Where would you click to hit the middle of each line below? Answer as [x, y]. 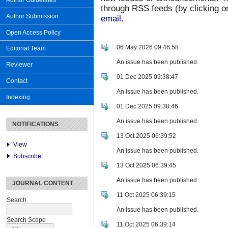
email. [112, 18]
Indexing [18, 97]
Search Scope [26, 220]
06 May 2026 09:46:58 [148, 47]
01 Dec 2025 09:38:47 [147, 77]
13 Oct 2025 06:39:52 [146, 136]
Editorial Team [26, 49]
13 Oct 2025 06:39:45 [146, 165]
